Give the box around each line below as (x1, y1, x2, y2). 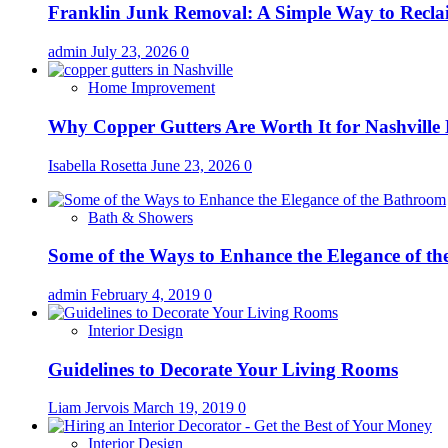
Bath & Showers (88, 208, 193, 226)
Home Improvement (88, 79, 215, 97)
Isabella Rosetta (48, 156, 151, 174)
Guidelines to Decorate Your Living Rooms (48, 358, 398, 380)
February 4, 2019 (91, 286, 204, 303)
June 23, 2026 (151, 156, 244, 174)
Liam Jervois (48, 399, 133, 417)
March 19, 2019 (133, 399, 238, 417)
